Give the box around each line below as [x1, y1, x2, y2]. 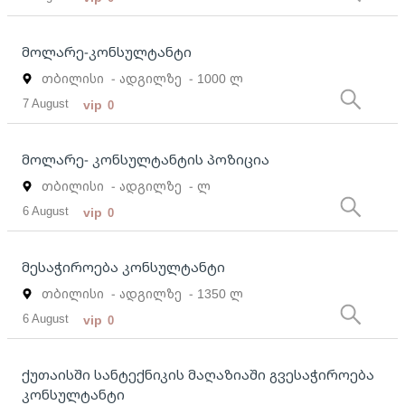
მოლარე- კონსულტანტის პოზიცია [22, 150, 269, 169]
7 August [23, 95, 70, 112]
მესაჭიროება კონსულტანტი [22, 258, 225, 277]
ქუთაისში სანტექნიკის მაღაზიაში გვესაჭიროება [22, 365, 374, 384]
